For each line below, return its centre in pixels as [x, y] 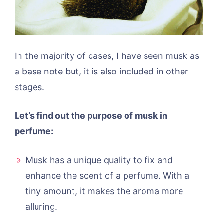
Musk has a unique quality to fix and [99, 160]
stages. [29, 87]
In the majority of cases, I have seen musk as [107, 55]
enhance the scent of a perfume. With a [107, 175]
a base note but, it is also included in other [101, 71]
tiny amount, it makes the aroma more [104, 191]
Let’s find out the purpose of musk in [91, 115]
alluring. [41, 206]
